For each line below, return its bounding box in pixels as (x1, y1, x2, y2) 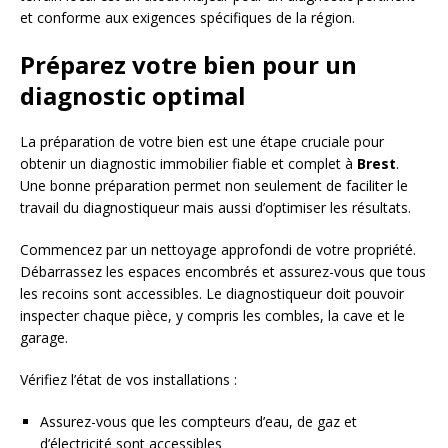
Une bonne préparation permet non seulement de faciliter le (20, 176, 408, 196)
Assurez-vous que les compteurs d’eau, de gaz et (40, 412, 357, 432)
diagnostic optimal (20, 79, 246, 113)
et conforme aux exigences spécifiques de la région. (20, 8, 355, 28)
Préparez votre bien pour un (20, 48, 357, 82)
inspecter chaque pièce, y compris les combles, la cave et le (20, 306, 405, 326)
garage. (20, 328, 68, 348)
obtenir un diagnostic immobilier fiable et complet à (20, 154, 357, 174)
